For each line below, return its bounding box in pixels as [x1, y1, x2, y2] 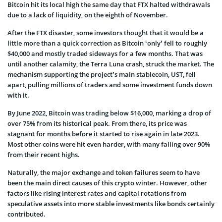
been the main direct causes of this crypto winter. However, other [7, 178, 207, 187]
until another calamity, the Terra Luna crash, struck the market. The [7, 59, 214, 68]
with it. [7, 90, 29, 100]
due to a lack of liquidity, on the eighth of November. [7, 10, 168, 19]
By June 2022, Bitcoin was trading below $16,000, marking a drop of [7, 108, 211, 117]
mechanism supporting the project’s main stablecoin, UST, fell [7, 69, 196, 79]
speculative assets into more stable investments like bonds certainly [7, 199, 215, 208]
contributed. [7, 209, 46, 219]
